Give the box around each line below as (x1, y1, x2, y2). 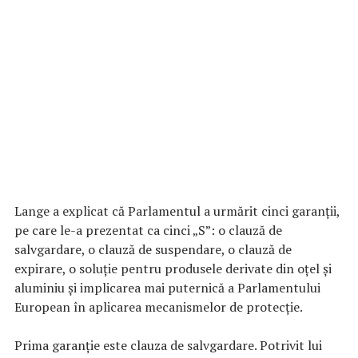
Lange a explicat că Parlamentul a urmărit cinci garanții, (14, 201, 340, 220)
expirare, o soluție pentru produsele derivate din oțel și (14, 259, 332, 277)
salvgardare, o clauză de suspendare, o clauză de (14, 240, 292, 258)
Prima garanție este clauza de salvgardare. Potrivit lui (14, 336, 322, 354)
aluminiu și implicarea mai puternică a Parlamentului (14, 278, 320, 296)
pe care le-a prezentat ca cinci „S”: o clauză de (14, 221, 282, 239)
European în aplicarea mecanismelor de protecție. (14, 297, 303, 316)
